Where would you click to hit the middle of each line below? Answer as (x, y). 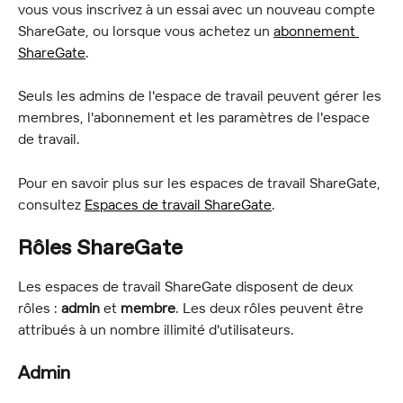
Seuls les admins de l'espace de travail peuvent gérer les (201, 96)
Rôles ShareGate (100, 249)
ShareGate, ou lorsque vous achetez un (146, 30)
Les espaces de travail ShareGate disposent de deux (187, 287)
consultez (51, 204)
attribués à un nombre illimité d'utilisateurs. (156, 330)
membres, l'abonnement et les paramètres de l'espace (196, 117)
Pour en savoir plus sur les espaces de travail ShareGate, (201, 182)
